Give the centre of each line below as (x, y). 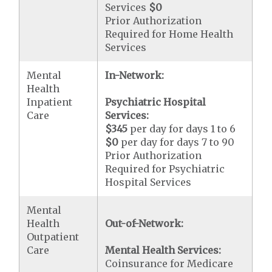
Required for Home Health (169, 34)
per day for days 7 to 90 (177, 142)
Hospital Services (148, 182)
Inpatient (50, 102)
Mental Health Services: (163, 250)
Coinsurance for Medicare (169, 263)
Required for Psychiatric (165, 169)
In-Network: (135, 75)
